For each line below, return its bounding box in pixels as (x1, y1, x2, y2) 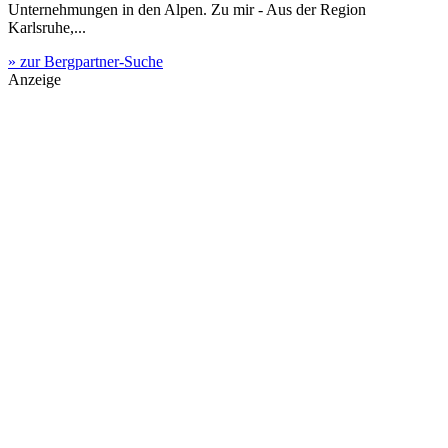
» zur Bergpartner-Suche (8, 52, 163, 70)
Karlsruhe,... (8, 18, 86, 36)
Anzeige (8, 70, 61, 88)
